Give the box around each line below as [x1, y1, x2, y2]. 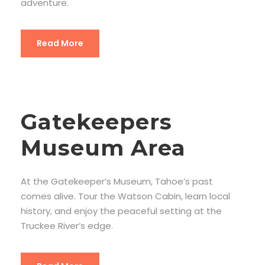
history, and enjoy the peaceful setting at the [21, 204, 222, 217]
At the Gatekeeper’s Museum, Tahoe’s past [21, 174, 213, 188]
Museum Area [21, 134, 186, 161]
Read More [37, 37, 83, 49]
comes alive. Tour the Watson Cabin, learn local [21, 189, 230, 202]
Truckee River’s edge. [21, 219, 113, 232]
